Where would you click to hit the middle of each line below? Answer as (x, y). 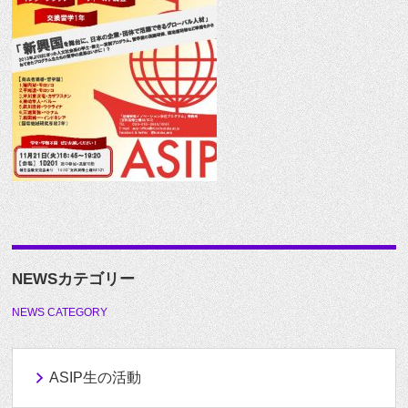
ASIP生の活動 (96, 377)
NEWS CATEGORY (60, 312)
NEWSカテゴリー (74, 279)
